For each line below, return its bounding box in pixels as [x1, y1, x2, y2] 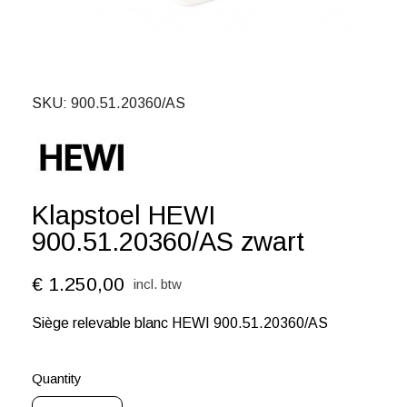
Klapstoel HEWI [32, 201, 215, 230]
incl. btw [134, 275, 182, 292]
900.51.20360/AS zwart [32, 227, 304, 256]
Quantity [32, 371, 82, 386]
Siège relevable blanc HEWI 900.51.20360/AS [32, 315, 328, 331]
